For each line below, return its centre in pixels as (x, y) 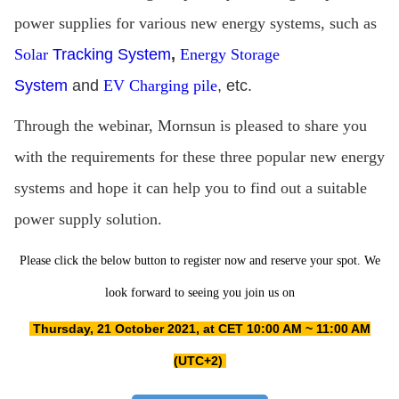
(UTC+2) (199, 360)
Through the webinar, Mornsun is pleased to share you (190, 125)
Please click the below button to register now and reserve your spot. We (199, 260)
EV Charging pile (160, 85)
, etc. (234, 85)
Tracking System (111, 54)
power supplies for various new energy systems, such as (195, 23)
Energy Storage (229, 54)
